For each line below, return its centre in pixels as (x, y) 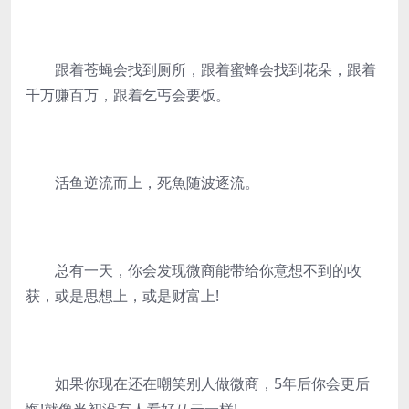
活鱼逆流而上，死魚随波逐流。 (142, 183)
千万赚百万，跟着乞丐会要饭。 (128, 95)
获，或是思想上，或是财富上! (122, 296)
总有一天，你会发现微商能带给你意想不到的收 (194, 270)
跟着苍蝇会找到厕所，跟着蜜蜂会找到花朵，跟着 (201, 69)
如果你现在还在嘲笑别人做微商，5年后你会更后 (198, 383)
